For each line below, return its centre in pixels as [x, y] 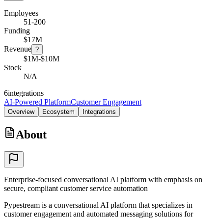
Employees [21, 13]
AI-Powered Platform [37, 102]
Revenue [18, 49]
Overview [21, 111]
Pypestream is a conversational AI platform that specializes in [98, 205]
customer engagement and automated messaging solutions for [98, 214]
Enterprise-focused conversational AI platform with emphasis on [103, 179]
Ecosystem [58, 111]
